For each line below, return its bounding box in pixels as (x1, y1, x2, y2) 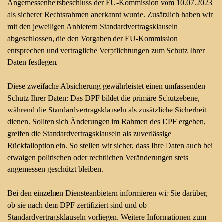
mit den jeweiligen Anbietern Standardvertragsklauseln (7, 22, 178, 31)
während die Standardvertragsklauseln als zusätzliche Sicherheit (7, 106, 206, 114)
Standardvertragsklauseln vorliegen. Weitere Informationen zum (7, 213, 206, 221)
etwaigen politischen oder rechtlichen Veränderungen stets (7, 153, 188, 162)
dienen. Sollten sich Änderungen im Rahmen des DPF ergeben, (7, 117, 206, 126)
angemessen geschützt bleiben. (7, 165, 103, 173)
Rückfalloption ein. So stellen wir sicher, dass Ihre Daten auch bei (7, 141, 213, 150)
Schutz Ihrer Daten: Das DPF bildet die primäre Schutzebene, (7, 94, 200, 102)
